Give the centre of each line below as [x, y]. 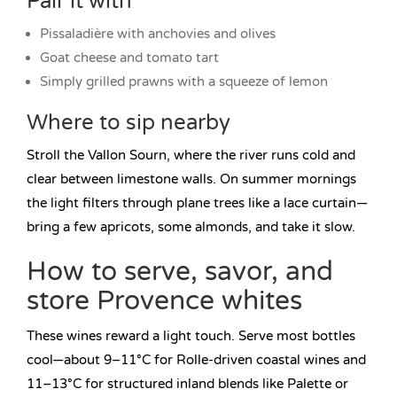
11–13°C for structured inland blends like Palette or [187, 384]
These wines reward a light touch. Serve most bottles [191, 336]
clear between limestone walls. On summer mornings [191, 179]
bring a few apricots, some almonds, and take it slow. [191, 227]
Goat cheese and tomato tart [129, 58]
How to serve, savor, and [180, 272]
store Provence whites [164, 301]
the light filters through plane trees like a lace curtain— [197, 203]
